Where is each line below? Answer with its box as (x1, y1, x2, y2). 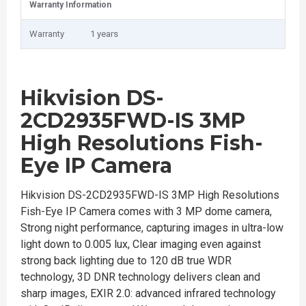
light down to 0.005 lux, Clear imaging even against (20, 238, 261, 251)
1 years (90, 29, 118, 39)
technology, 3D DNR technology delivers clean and (20, 270, 260, 283)
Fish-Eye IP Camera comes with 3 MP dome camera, (20, 205, 272, 218)
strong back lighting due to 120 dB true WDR (20, 254, 232, 267)
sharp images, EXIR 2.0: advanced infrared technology (20, 287, 276, 300)
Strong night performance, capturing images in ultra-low (20, 221, 283, 234)
